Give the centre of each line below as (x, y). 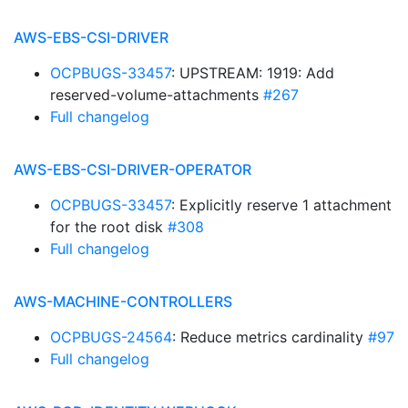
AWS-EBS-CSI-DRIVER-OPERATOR (133, 169)
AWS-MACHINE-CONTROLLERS (123, 301)
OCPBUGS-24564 (111, 337)
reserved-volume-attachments (157, 95)
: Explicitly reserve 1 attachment (281, 205)
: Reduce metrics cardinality (270, 337)
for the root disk (109, 227)
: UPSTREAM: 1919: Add (253, 73)
